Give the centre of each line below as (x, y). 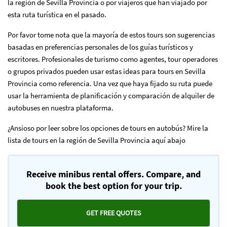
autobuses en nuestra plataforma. (61, 108)
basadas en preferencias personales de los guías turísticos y (100, 47)
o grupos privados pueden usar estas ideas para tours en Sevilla (107, 71)
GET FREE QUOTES (113, 213)
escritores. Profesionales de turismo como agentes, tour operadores (113, 59)
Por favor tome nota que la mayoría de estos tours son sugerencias (111, 35)
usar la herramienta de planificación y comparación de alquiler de (111, 96)
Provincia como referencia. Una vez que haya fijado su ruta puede (110, 83)
